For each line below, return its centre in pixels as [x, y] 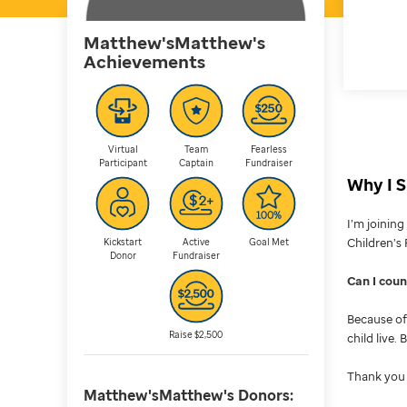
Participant [123, 162]
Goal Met [269, 241]
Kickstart [123, 241]
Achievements [144, 61]
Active [196, 241]
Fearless [269, 149]
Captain [196, 162]
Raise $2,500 [196, 334]
